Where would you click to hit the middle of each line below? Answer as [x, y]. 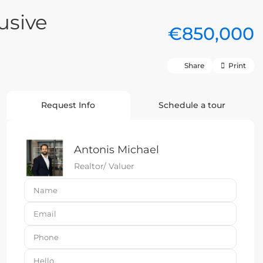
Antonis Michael [117, 149]
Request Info [68, 105]
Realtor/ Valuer [104, 166]
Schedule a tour [192, 105]
